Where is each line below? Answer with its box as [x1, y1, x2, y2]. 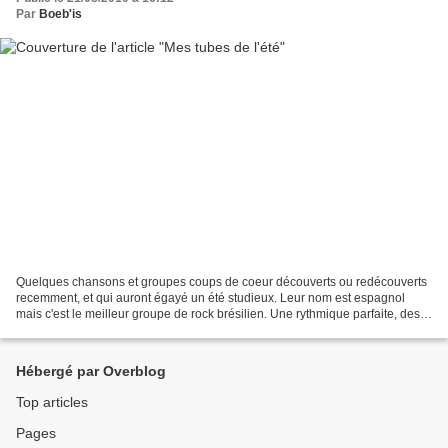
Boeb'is [39, 7, 82, 22]
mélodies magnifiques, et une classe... [16, 322, 223, 337]
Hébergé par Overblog [16, 363, 166, 379]
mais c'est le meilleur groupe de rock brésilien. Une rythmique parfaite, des [16, 306, 420, 321]
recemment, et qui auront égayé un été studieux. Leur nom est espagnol [16, 290, 405, 305]
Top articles [16, 394, 88, 410]
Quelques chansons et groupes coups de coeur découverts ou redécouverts [16, 274, 427, 289]
